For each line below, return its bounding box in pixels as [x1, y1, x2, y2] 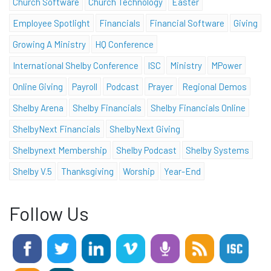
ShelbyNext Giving [109, 123, 180, 135]
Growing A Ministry [13, 39, 86, 50]
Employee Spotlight [13, 18, 90, 29]
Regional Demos [182, 81, 247, 93]
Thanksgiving [61, 166, 114, 177]
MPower [211, 60, 242, 71]
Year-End [164, 166, 201, 177]
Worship [123, 166, 155, 177]
